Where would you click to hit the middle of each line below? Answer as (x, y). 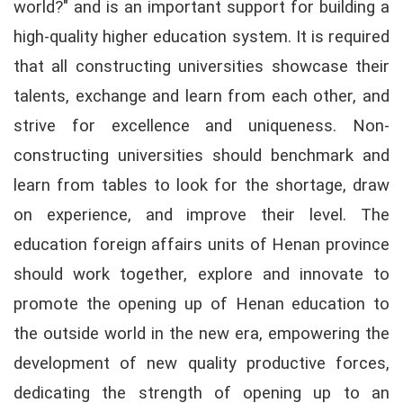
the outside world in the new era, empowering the (201, 333)
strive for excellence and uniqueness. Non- (201, 125)
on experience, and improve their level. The (201, 215)
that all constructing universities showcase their (201, 66)
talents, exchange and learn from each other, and (201, 96)
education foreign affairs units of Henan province (201, 244)
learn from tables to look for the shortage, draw (201, 185)
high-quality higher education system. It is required (201, 36)
